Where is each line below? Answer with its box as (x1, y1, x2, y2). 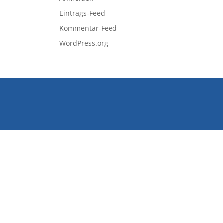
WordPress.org (59, 38, 109, 48)
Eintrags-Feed (59, 8, 106, 18)
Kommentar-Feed (59, 23, 117, 33)
